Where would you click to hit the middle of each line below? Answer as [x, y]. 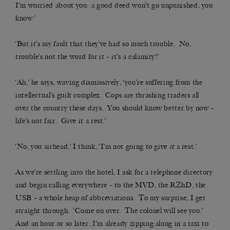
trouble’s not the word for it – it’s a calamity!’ [87, 57]
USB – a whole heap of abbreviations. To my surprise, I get [111, 198]
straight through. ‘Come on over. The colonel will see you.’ [110, 211]
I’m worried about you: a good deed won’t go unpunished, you [114, 6]
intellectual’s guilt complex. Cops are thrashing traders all [108, 95]
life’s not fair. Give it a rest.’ [61, 121]
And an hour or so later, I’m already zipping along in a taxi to [112, 224]
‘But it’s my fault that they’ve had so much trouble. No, [103, 44]
